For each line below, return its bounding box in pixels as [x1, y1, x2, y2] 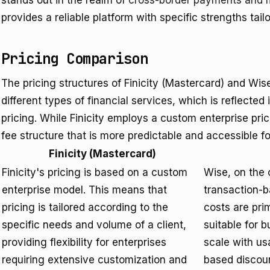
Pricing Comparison [1, 49, 148, 68]
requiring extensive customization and [2, 254, 187, 266]
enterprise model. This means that [2, 184, 167, 196]
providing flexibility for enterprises [2, 236, 166, 248]
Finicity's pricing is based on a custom [2, 166, 187, 178]
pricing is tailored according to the [2, 201, 168, 213]
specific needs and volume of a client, [2, 219, 186, 231]
